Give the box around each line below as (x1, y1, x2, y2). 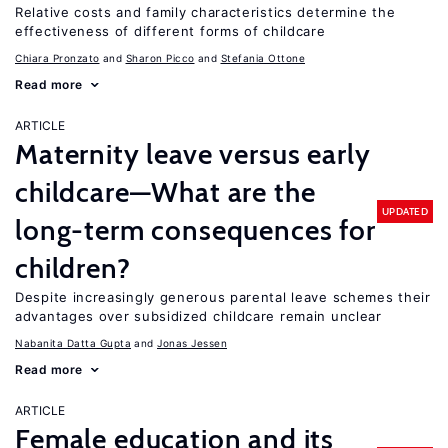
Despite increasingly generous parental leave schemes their (15, 289, 431, 305)
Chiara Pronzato (15, 52, 100, 64)
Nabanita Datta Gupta (15, 337, 131, 349)
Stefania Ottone (220, 52, 305, 64)
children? (15, 251, 131, 285)
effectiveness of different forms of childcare (15, 23, 326, 39)
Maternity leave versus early (15, 137, 371, 171)
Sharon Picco (125, 52, 195, 64)
